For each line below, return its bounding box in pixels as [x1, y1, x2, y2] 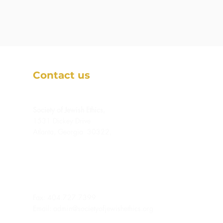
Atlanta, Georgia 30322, [33, 127, 111, 137]
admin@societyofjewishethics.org [53, 204, 153, 214]
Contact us [33, 69, 90, 82]
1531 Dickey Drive [33, 116, 91, 126]
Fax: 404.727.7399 [33, 193, 96, 203]
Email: [33, 204, 53, 214]
